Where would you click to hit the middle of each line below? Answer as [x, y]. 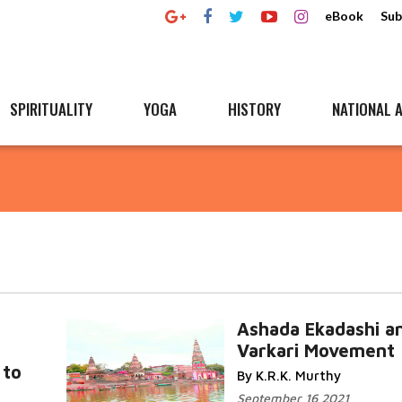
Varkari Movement [315, 350]
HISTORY [254, 109]
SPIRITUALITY [51, 109]
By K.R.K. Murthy [288, 376]
